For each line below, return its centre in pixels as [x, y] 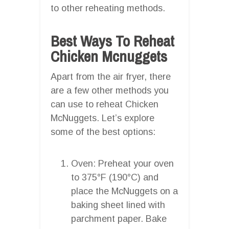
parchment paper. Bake [119, 219]
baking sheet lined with [118, 205]
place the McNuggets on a [124, 191]
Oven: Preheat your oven [122, 163]
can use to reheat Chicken [105, 104]
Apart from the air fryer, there [111, 76]
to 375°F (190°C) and [115, 177]
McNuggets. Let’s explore [102, 118]
